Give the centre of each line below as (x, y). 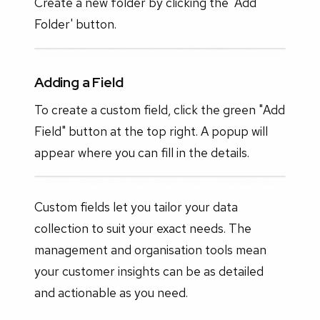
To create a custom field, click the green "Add (160, 109)
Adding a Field (79, 82)
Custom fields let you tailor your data (136, 207)
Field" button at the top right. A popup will (151, 131)
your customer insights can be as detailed (149, 271)
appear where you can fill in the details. (142, 152)
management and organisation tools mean (150, 250)
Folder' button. (75, 24)
